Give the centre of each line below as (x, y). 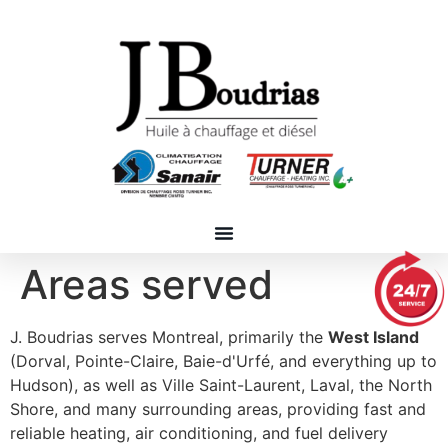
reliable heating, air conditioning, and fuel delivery (199, 433)
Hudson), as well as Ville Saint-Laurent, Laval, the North (221, 385)
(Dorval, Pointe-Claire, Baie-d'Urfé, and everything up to (223, 361)
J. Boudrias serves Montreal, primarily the (169, 337)
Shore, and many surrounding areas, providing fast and (218, 409)
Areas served (146, 285)
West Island (373, 337)
